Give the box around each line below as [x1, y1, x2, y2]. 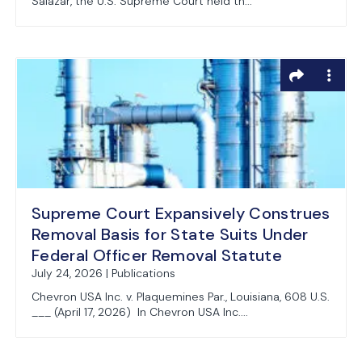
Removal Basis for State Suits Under [32, 224, 309, 245]
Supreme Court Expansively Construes [32, 203, 330, 224]
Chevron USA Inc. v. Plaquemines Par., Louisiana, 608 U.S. [32, 289, 330, 304]
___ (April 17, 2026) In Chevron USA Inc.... [32, 305, 248, 319]
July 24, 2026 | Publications [32, 266, 175, 280]
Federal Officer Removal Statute [32, 245, 283, 266]
